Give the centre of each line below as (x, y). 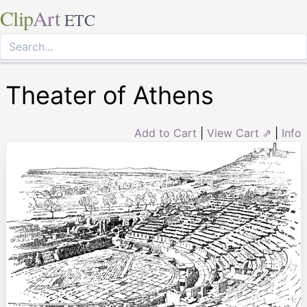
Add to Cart (165, 133)
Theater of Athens (110, 95)
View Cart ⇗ (239, 133)
